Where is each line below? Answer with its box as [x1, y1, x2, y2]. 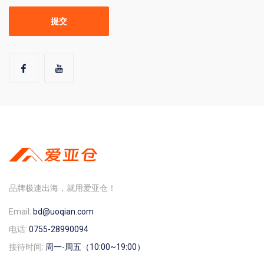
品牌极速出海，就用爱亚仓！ [9, 183, 116, 193]
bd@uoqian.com [33, 207, 94, 217]
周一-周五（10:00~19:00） [45, 242, 145, 252]
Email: [9, 207, 33, 217]
